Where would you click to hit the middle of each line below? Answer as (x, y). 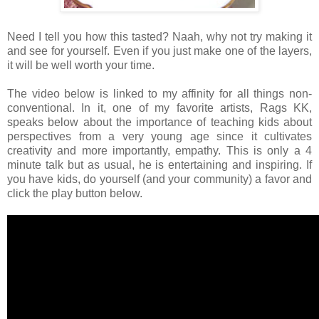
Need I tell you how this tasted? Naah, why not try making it (159, 36)
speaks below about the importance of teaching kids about (159, 122)
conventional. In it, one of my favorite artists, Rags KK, (159, 108)
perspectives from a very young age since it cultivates (159, 136)
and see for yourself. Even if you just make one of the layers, (159, 51)
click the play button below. (75, 193)
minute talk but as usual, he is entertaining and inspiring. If (159, 164)
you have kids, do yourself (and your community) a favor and (159, 179)
